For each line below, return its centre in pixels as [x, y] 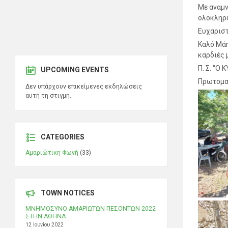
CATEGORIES [63, 137]
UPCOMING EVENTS [75, 70]
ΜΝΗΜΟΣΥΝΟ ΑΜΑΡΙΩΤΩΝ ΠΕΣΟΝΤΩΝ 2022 [91, 209]
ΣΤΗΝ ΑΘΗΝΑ [46, 217]
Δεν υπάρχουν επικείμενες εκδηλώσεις [84, 87]
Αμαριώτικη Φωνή [52, 153]
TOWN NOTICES [68, 193]
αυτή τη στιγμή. [48, 96]
